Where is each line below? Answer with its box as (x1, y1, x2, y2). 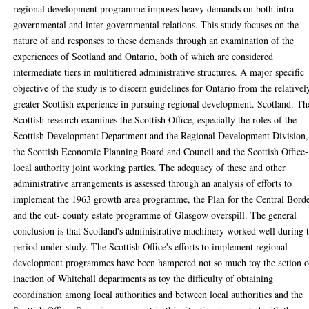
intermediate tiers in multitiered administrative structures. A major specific (13, 66, 305, 79)
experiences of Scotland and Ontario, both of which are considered (13, 50, 274, 63)
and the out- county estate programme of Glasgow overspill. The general (13, 208, 297, 221)
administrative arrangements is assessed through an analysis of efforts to (13, 177, 292, 190)
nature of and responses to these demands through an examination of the (13, 34, 295, 47)
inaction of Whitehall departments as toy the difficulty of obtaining (13, 272, 274, 285)
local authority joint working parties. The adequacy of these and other (13, 161, 286, 174)
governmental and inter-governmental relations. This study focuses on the (13, 18, 299, 31)
